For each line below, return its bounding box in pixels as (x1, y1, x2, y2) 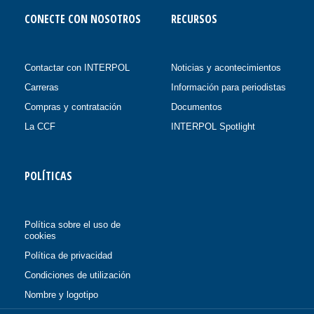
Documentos (171, 101, 222, 112)
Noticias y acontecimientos (171, 62, 281, 73)
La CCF (25, 121, 55, 132)
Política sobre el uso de (25, 219, 121, 230)
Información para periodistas (171, 81, 286, 93)
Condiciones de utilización (25, 269, 130, 280)
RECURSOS (171, 11, 217, 27)
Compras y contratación (25, 101, 121, 112)
